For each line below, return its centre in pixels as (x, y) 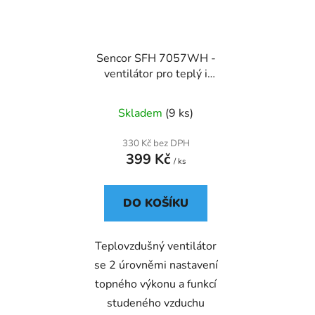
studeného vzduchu (156, 303)
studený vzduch (156, 90)
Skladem (142, 114)
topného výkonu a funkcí (156, 284)
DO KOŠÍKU (156, 204)
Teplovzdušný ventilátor (156, 246)
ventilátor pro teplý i (156, 74)
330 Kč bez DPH (156, 144)
